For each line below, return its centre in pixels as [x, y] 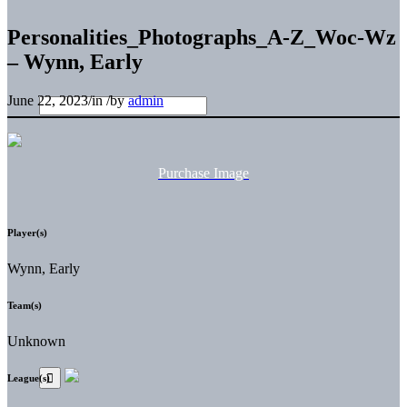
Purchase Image [203, 173]
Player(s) [27, 232]
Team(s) [25, 305]
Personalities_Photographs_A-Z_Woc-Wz [202, 37]
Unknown [36, 341]
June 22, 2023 [48, 100]
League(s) [29, 377]
